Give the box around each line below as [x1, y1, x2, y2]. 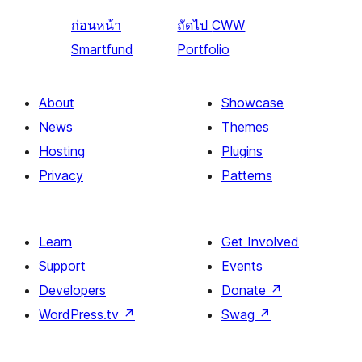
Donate [221, 282, 270, 299]
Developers [39, 282, 106, 299]
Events [221, 258, 263, 275]
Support [39, 258, 86, 275]
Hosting [39, 143, 85, 160]
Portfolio [177, 41, 230, 58]
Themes [221, 119, 269, 136]
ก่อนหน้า [71, 17, 121, 34]
